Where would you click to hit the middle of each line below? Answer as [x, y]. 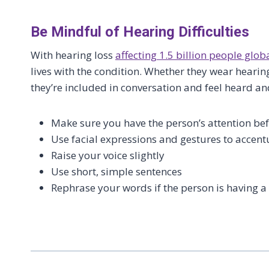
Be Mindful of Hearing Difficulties [140, 32]
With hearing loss [73, 55]
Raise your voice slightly [108, 155]
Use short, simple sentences [116, 171]
